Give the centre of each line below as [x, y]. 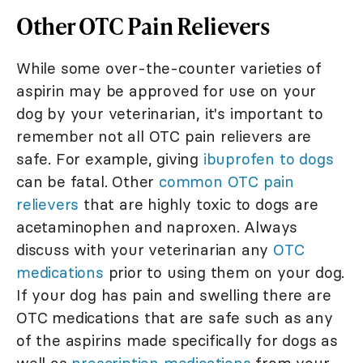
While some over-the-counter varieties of [169, 68]
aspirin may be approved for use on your [167, 91]
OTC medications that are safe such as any [175, 318]
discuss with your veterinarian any [145, 250]
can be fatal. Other [88, 182]
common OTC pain [227, 182]
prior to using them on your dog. [224, 273]
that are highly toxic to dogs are [199, 205]
